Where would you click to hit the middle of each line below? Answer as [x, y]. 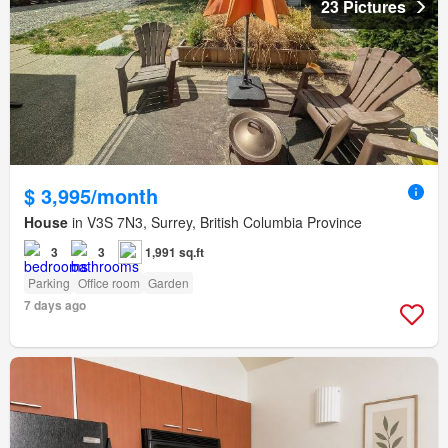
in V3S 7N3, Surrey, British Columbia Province [215, 221]
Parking [49, 282]
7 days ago [55, 304]
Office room [109, 282]
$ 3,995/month [91, 195]
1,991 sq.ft [174, 251]
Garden [168, 282]
